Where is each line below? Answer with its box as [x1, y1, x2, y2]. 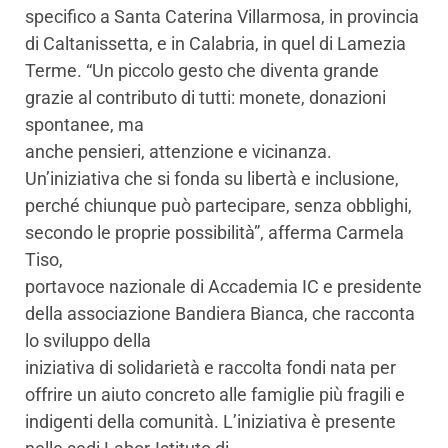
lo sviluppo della [25, 329, 151, 351]
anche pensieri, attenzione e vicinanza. [25, 140, 332, 162]
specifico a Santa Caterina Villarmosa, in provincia [25, 5, 419, 27]
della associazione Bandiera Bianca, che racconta [25, 302, 415, 324]
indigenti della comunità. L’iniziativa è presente [25, 410, 396, 432]
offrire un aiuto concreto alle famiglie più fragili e [25, 383, 405, 405]
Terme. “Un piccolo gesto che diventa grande [25, 59, 379, 81]
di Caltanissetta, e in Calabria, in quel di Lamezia [25, 32, 406, 54]
